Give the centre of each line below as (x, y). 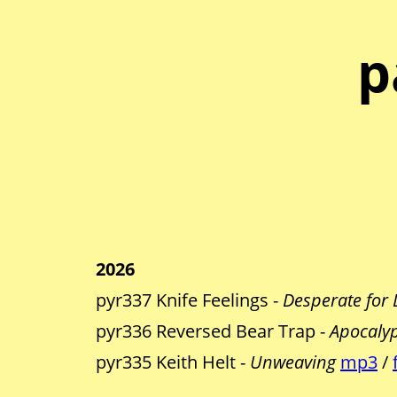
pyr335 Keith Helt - (173, 362)
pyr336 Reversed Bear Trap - (213, 331)
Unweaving (293, 362)
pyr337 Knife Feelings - (189, 300)
